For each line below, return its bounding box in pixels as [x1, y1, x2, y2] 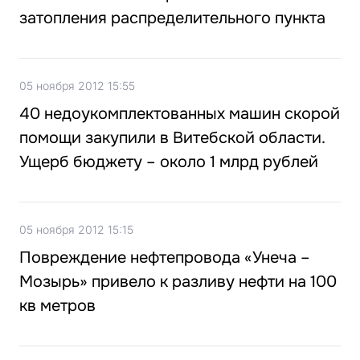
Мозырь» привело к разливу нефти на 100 [19, 272, 337, 292]
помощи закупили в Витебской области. [19, 128, 325, 148]
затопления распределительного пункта [19, 8, 325, 28]
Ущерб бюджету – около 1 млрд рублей [19, 152, 318, 172]
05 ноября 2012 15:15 [19, 223, 133, 236]
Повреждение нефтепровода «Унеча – [19, 247, 310, 268]
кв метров [19, 296, 96, 316]
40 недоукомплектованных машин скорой [19, 104, 340, 124]
